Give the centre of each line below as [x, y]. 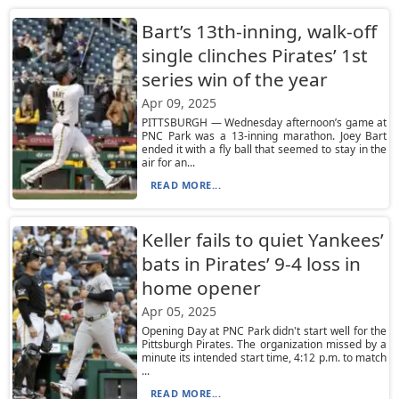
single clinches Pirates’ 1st [254, 55]
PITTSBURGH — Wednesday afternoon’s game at [264, 122]
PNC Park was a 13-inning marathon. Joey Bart [264, 136]
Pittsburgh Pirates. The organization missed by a [264, 344]
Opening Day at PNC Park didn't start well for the [264, 331]
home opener [201, 288]
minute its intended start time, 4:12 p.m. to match [264, 358]
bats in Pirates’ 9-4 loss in [251, 264]
